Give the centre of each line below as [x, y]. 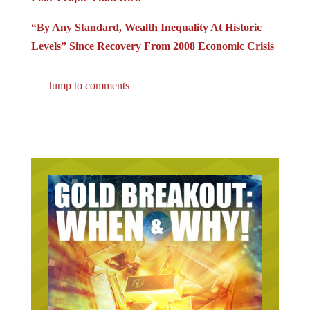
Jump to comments [87, 85]
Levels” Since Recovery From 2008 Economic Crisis [152, 46]
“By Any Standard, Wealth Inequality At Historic [146, 27]
